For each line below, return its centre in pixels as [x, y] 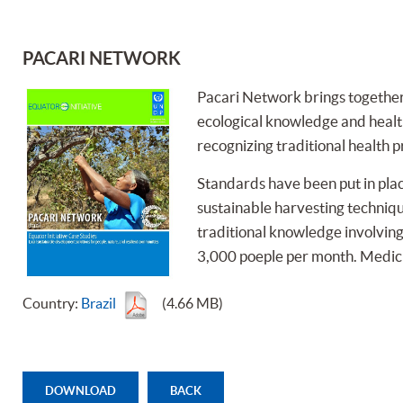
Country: [51, 304]
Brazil [98, 304]
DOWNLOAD [80, 391]
